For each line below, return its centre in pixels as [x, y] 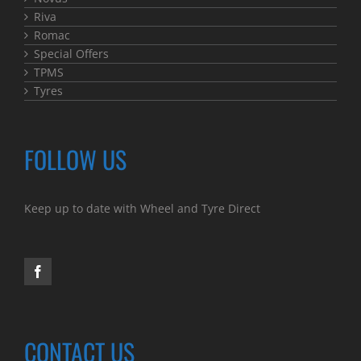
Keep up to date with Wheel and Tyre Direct [142, 209]
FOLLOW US [75, 160]
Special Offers [71, 54]
